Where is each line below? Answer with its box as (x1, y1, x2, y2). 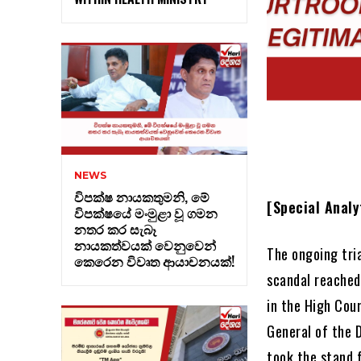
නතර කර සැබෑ (74, 218, 156, 239)
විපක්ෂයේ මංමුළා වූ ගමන (74, 202, 218, 222)
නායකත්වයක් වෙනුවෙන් (74, 234, 216, 255)
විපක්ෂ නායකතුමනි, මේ (74, 186, 210, 206)
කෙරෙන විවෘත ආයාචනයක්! (74, 251, 234, 271)
